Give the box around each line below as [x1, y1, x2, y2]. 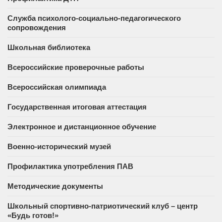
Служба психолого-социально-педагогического [7, 13, 181, 22]
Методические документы [7, 181, 103, 190]
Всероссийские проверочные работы [7, 62, 144, 71]
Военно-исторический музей [7, 142, 111, 151]
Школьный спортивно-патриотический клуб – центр [7, 201, 198, 210]
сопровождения [7, 23, 66, 32]
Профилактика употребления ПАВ [7, 162, 133, 170]
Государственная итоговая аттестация [7, 102, 147, 111]
